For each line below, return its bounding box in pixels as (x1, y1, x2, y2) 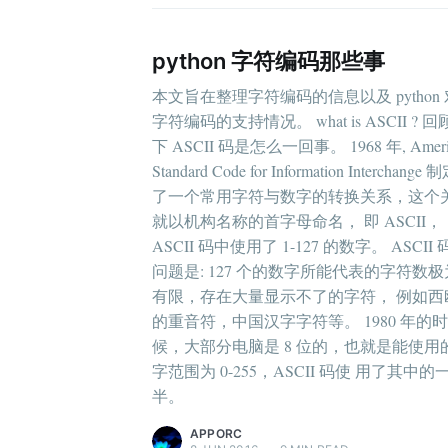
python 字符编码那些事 (152, 47, 385, 74)
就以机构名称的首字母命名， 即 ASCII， (152, 209, 442, 231)
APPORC (190, 425, 243, 441)
